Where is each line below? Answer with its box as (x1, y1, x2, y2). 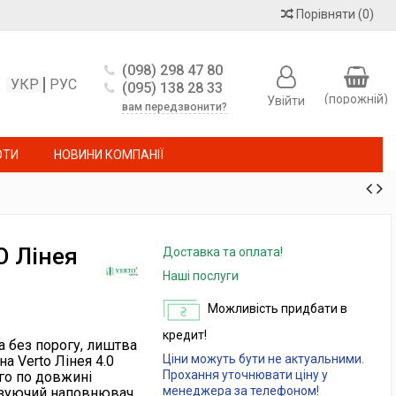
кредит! (162, 328, 207, 342)
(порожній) (324, 92, 388, 106)
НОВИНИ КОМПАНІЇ (54, 147, 164, 162)
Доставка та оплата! (162, 245, 283, 259)
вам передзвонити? (122, 101, 228, 113)
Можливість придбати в (207, 301, 347, 316)
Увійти (266, 94, 305, 108)
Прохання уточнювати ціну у (162, 368, 328, 382)
